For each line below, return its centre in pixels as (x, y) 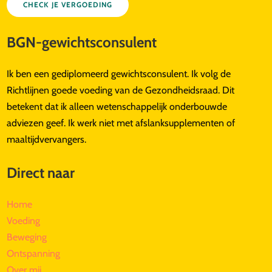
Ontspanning (34, 253)
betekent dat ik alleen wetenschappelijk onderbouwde (117, 106)
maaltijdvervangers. (47, 139)
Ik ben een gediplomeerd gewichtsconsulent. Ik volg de (119, 73)
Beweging (27, 237)
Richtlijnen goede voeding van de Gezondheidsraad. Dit (121, 90)
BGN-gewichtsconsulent (82, 42)
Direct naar (41, 172)
